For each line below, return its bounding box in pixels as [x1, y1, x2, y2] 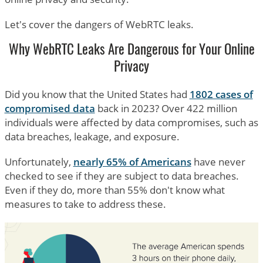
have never [191, 155, 245, 169]
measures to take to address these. [4, 197, 166, 211]
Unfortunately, [4, 155, 73, 169]
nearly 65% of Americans [73, 155, 191, 169]
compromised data [4, 102, 95, 116]
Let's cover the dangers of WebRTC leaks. [4, 17, 194, 31]
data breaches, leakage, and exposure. [4, 130, 180, 144]
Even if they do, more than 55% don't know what [4, 183, 225, 197]
